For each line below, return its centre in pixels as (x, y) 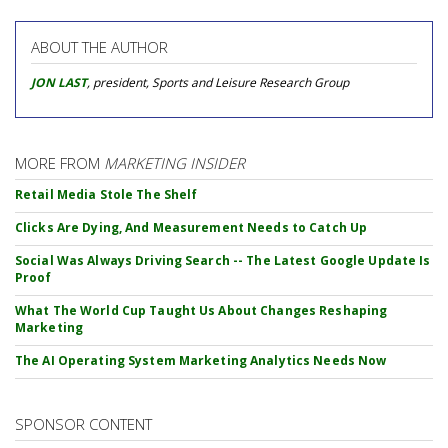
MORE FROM (59, 163)
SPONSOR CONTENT (83, 424)
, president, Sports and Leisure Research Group (218, 82)
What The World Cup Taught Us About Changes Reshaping (201, 310)
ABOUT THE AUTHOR (99, 47)
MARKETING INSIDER (174, 163)
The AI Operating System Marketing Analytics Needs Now (201, 360)
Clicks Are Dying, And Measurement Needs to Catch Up (191, 227)
